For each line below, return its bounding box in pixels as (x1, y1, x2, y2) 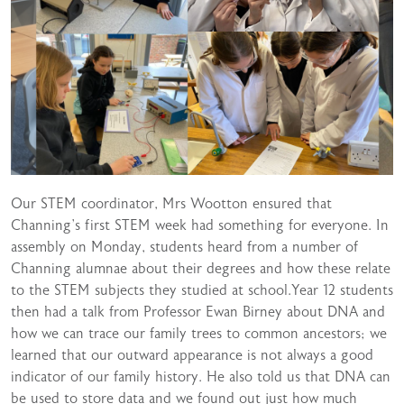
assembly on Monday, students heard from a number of (11, 239, 358, 255)
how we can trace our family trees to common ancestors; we (11, 326, 387, 342)
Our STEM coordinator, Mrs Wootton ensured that (11, 196, 332, 212)
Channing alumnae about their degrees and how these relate (11, 261, 390, 277)
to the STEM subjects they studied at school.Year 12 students (11, 282, 393, 298)
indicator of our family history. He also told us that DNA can (11, 369, 390, 385)
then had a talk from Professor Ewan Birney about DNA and (11, 304, 385, 320)
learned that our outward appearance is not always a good (11, 347, 373, 363)
